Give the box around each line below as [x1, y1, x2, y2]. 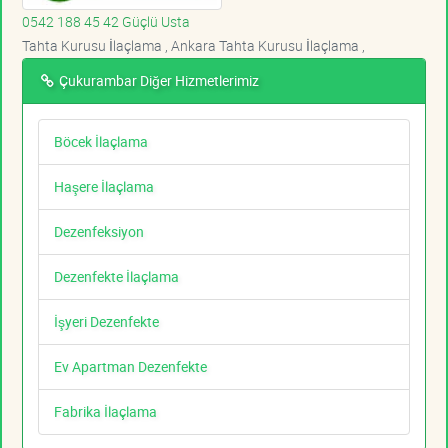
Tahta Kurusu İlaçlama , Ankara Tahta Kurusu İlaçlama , [22, 36, 365, 56]
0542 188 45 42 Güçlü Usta [22, 12, 190, 32]
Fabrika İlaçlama [54, 402, 157, 422]
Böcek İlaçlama [54, 132, 148, 152]
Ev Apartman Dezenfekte [54, 357, 207, 377]
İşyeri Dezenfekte [54, 312, 159, 332]
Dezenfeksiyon [54, 222, 144, 242]
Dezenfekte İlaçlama [54, 267, 179, 287]
